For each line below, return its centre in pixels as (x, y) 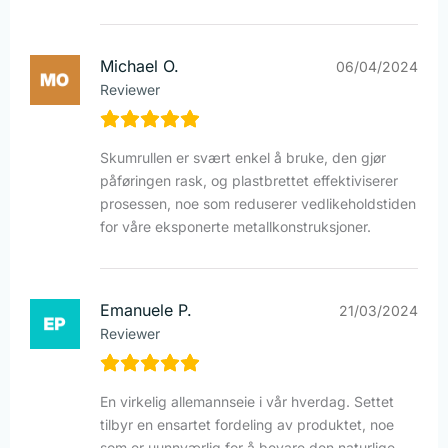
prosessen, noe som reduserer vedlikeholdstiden (258, 204)
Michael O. (139, 66)
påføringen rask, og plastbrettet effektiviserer (249, 181)
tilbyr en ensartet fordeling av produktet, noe (247, 425)
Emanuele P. (146, 310)
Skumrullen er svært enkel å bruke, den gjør (243, 158)
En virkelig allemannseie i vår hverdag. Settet (247, 402)
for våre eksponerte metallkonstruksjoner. (235, 227)
